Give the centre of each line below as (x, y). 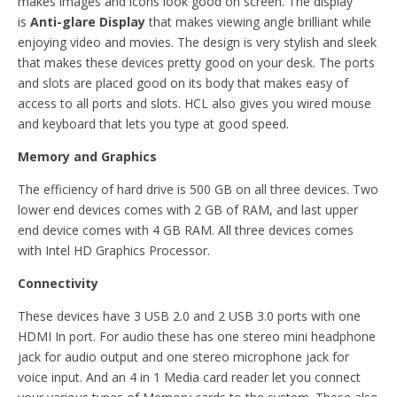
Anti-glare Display (90, 21)
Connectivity (58, 283)
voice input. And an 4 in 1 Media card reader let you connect (189, 377)
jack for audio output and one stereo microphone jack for (183, 356)
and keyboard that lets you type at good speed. (153, 123)
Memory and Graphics (89, 156)
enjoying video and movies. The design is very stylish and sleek (197, 42)
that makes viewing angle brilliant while (260, 21)
